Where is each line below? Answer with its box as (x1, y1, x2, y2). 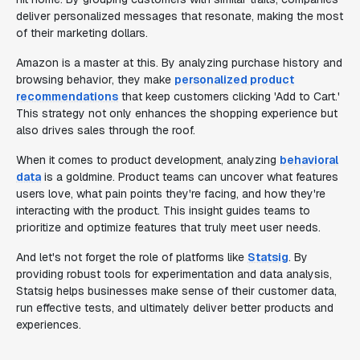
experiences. (16, 317, 81, 332)
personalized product (174, 72, 294, 87)
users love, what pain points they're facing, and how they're (16, 186, 325, 201)
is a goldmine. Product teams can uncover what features (41, 170, 338, 184)
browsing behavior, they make (16, 72, 174, 87)
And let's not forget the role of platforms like (16, 250, 247, 264)
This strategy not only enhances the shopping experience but (16, 106, 337, 121)
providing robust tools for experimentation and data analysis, (16, 267, 332, 281)
